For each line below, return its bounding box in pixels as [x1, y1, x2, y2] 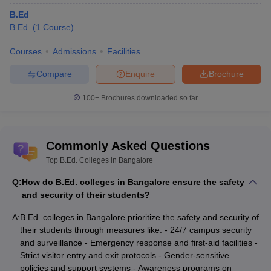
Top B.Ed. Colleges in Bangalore [46, 155, 153, 165]
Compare [36, 69, 72, 79]
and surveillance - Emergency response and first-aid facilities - [20, 237, 258, 247]
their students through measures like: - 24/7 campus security [20, 224, 252, 235]
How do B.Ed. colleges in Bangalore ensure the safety [22, 177, 244, 187]
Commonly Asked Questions [46, 139, 210, 152]
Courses [10, 46, 42, 56]
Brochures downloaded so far [99, 93, 198, 102]
